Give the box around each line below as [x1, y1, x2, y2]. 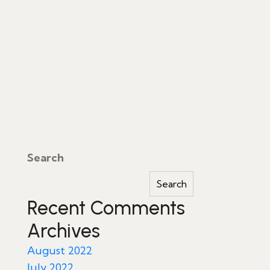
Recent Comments [27, 196, 185, 219]
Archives [27, 219, 100, 242]
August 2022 [27, 243, 92, 257]
